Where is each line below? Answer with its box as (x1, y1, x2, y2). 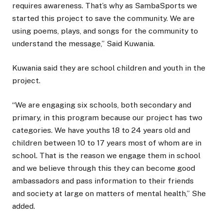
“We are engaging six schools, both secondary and (12, 100, 191, 110)
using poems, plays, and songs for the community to (12, 26, 198, 36)
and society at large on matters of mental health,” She (12, 189, 206, 199)
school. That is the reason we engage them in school (12, 151, 200, 161)
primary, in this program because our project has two (12, 113, 202, 123)
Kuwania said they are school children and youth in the (12, 63, 205, 73)
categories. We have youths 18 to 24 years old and (12, 126, 190, 135)
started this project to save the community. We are (12, 13, 195, 23)
